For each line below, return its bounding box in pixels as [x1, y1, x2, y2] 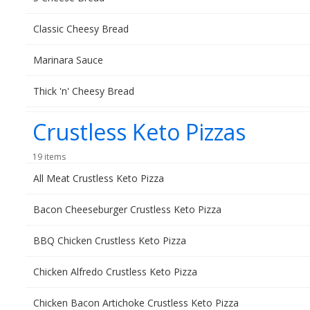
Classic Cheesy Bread [33, 22, 129, 35]
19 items [33, 151, 66, 163]
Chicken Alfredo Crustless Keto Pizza [33, 265, 197, 278]
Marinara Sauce [33, 53, 103, 66]
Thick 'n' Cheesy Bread [33, 84, 134, 98]
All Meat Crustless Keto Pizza [33, 172, 164, 185]
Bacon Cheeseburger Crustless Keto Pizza [33, 203, 221, 216]
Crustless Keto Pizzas [33, 117, 246, 147]
